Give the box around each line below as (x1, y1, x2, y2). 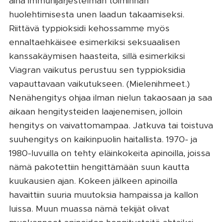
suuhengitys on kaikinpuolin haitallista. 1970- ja (9, 133, 197, 145)
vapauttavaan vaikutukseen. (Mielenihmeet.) (9, 78, 190, 89)
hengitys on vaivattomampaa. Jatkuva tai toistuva (9, 119, 213, 131)
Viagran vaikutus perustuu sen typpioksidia (9, 64, 185, 75)
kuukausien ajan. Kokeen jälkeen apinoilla (9, 175, 177, 186)
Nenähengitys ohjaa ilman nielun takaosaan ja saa (9, 92, 212, 103)
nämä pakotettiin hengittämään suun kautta (9, 161, 189, 172)
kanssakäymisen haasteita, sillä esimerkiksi (9, 50, 185, 61)
